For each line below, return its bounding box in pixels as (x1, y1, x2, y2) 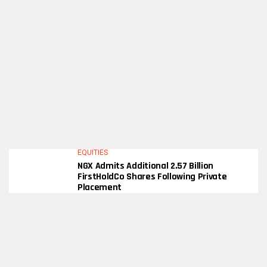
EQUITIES (77, 148, 108, 157)
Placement (77, 181, 122, 194)
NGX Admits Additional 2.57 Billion (77, 160, 214, 172)
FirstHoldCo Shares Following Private (77, 170, 227, 183)
